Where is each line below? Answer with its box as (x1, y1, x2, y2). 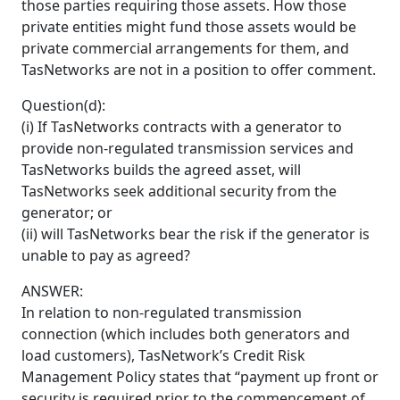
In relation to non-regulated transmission (21, 302, 302, 322)
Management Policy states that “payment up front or (21, 366, 379, 387)
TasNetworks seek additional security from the (21, 180, 337, 201)
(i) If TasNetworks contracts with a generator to (21, 116, 342, 137)
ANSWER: (21, 280, 83, 301)
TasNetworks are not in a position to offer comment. (21, 59, 376, 79)
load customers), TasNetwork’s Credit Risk (21, 345, 305, 365)
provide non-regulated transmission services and (21, 137, 354, 158)
